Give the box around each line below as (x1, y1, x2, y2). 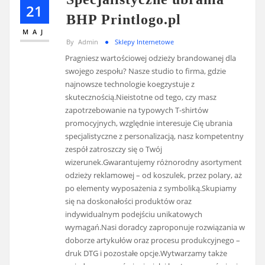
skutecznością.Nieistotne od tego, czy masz (65, 92, 217, 103)
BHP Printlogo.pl (66, 11, 182, 28)
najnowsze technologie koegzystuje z (65, 79, 195, 90)
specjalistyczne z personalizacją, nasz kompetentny (65, 131, 244, 142)
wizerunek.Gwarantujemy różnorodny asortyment (65, 157, 243, 168)
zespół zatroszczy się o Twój (65, 144, 163, 155)
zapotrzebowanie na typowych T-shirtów (65, 105, 209, 116)
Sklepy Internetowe (115, 37, 174, 46)
